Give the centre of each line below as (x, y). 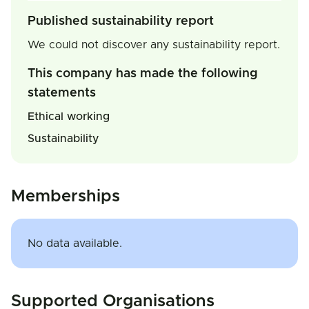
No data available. (75, 243)
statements (62, 93)
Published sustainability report (121, 21)
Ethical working (69, 117)
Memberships (66, 197)
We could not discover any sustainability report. (154, 45)
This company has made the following (143, 74)
